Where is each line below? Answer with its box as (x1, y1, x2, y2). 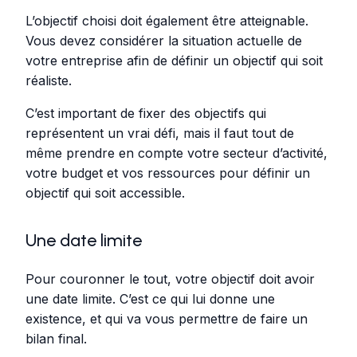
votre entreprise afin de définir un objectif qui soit (25, 52, 323, 69)
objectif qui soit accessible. (25, 184, 185, 201)
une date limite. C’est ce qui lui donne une (25, 290, 275, 307)
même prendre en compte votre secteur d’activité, (25, 144, 328, 161)
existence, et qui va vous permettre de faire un (25, 310, 308, 327)
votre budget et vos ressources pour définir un (25, 164, 310, 181)
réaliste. (25, 72, 76, 88)
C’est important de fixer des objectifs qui (25, 104, 266, 121)
